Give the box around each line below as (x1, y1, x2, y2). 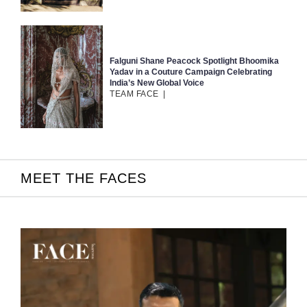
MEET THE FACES (21, 171, 147, 186)
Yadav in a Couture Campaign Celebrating (110, 67, 272, 77)
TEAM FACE (110, 89, 159, 99)
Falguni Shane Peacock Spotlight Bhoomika (110, 56, 279, 66)
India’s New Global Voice (110, 78, 204, 88)
